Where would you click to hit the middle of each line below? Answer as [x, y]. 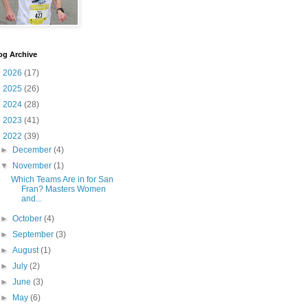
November [33, 166]
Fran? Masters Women [63, 189]
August [27, 251]
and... [31, 199]
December [33, 150]
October [29, 219]
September [34, 235]
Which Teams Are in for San [62, 180]
